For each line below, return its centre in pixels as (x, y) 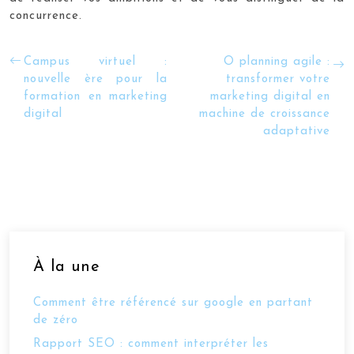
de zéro (56, 320)
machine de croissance (265, 114)
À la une (67, 267)
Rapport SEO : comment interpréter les (151, 344)
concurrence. (46, 16)
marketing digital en (270, 97)
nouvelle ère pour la (96, 79)
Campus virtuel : (96, 62)
